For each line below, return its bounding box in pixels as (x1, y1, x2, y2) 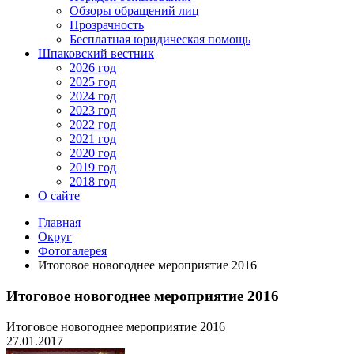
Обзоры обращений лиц (70, 4, 199, 18)
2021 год (70, 132, 116, 146)
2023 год (70, 104, 116, 118)
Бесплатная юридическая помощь (70, 32, 250, 47)
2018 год (70, 175, 116, 189)
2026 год (70, 61, 116, 75)
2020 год (70, 146, 116, 160)
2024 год (70, 89, 116, 104)
